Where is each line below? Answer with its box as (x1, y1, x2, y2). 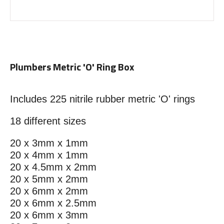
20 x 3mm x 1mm (10, 137, 88, 149)
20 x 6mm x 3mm (10, 209, 88, 221)
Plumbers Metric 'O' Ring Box (10, 59, 134, 75)
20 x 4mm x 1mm (10, 149, 88, 161)
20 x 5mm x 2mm (10, 173, 88, 185)
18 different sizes (10, 115, 86, 127)
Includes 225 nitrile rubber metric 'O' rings (10, 93, 195, 105)
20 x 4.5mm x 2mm (10, 161, 96, 173)
